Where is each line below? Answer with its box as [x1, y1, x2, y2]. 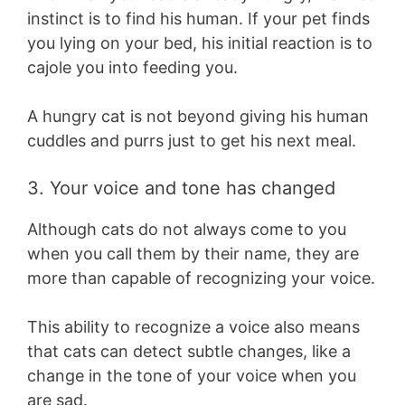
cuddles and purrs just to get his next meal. [27, 131, 356, 151]
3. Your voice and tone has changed [27, 177, 335, 200]
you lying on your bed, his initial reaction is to [27, 33, 372, 53]
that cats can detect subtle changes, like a [27, 342, 351, 362]
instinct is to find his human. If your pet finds [27, 9, 370, 29]
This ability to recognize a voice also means [27, 317, 360, 337]
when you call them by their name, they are [27, 244, 359, 264]
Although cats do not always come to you [27, 220, 346, 240]
